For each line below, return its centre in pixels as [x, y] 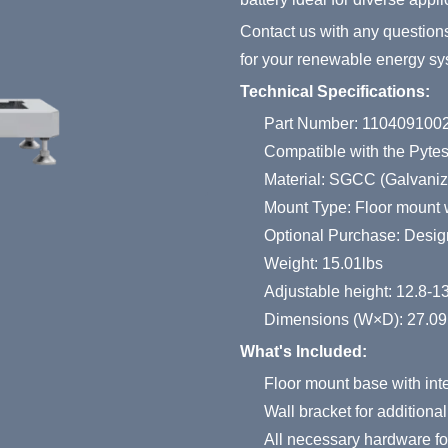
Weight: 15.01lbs [323, 263]
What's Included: [303, 351]
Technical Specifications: [335, 91]
